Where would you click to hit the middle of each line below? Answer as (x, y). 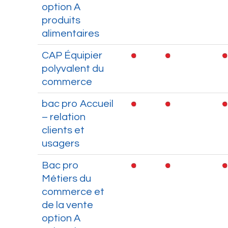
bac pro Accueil (78, 104)
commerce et (73, 192)
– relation (64, 117)
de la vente (67, 205)
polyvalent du (73, 69)
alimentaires (70, 34)
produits (61, 20)
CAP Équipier (72, 55)
